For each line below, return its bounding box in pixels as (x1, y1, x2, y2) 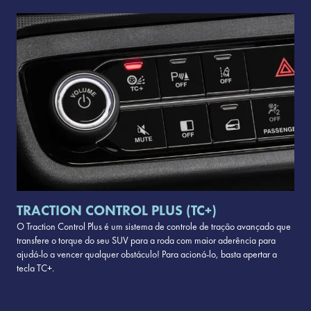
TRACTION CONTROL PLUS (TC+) (17, 201, 217, 219)
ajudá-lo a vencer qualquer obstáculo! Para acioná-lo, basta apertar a (17, 249, 277, 260)
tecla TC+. (17, 262, 54, 274)
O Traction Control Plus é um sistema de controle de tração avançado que (17, 221, 291, 233)
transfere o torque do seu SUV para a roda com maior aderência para (17, 235, 276, 246)
